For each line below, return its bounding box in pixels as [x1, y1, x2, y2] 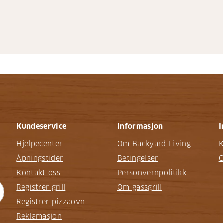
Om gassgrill [117, 183, 162, 192]
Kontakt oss [16, 168, 60, 178]
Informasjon [117, 122, 163, 131]
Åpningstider [16, 154, 63, 163]
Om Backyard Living [117, 139, 191, 149]
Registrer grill [16, 183, 66, 192]
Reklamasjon [16, 212, 62, 221]
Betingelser [117, 154, 158, 163]
